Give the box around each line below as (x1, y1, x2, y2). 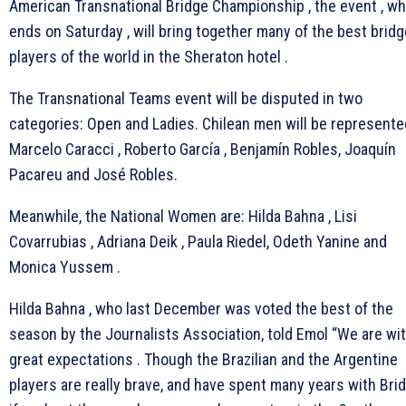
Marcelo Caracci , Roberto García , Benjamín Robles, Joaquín (9, 139, 396, 159)
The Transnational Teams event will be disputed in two (9, 88, 362, 108)
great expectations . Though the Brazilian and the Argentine (9, 349, 398, 369)
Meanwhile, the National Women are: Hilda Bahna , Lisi (9, 206, 357, 226)
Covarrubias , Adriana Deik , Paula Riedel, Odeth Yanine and (9, 231, 387, 251)
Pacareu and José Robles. (9, 164, 178, 184)
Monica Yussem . (9, 256, 121, 276)
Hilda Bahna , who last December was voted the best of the (9, 298, 393, 318)
